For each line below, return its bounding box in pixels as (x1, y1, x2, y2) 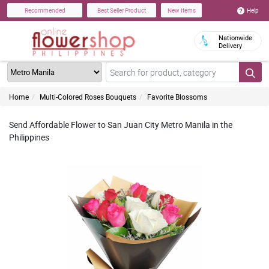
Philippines (9, 131, 49, 143)
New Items (167, 6, 196, 15)
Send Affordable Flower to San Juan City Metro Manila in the (9, 119, 232, 130)
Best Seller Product (97, 6, 146, 15)
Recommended (24, 6, 65, 15)
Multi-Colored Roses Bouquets (40, 92, 136, 101)
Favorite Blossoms (147, 92, 207, 101)
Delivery (219, 41, 242, 50)
